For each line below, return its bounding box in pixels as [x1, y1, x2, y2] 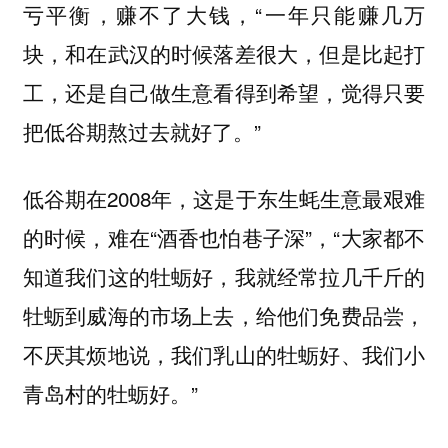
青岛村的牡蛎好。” [22, 377, 198, 408]
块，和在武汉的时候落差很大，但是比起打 [22, 38, 426, 69]
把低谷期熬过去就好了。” [22, 116, 261, 147]
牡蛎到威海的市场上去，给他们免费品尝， [22, 299, 426, 330]
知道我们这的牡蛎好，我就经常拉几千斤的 [22, 260, 426, 291]
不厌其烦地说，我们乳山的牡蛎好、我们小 [22, 338, 426, 369]
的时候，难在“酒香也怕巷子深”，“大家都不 [22, 221, 426, 252]
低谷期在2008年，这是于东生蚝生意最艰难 [22, 182, 426, 213]
